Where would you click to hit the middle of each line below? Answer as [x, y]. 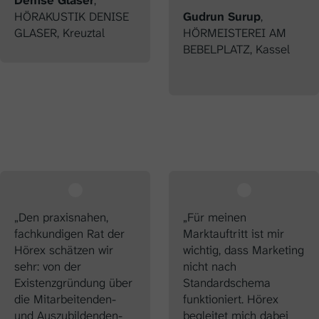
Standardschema [227, 282]
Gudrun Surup [222, 16]
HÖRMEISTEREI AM [235, 32]
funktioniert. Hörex [231, 299]
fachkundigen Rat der [69, 233]
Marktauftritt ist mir [234, 233]
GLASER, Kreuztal [59, 32]
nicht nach [210, 266]
